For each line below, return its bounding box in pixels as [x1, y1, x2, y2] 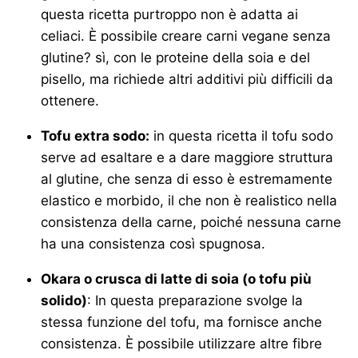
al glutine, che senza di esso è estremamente [41, 170, 332, 187]
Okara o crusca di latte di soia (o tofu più [41, 270, 312, 287]
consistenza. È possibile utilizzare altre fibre [41, 335, 322, 352]
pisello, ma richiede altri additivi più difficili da [41, 70, 333, 87]
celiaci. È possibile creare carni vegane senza [41, 27, 331, 44]
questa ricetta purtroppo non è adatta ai [41, 6, 298, 22]
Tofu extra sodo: [41, 127, 149, 144]
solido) [41, 292, 87, 308]
